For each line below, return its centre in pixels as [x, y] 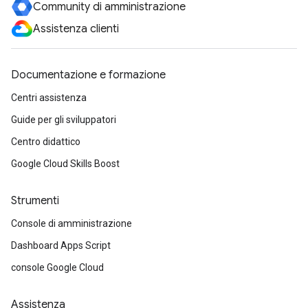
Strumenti [35, 201]
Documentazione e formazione [88, 75]
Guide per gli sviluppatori [64, 120]
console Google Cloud [57, 267]
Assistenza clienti [76, 29]
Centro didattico [46, 142]
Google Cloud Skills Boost [65, 164]
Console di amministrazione [71, 223]
